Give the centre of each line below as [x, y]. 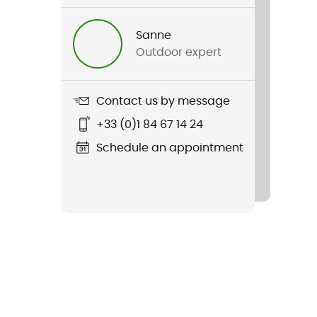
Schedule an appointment [170, 148]
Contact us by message [163, 101]
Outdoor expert [179, 52]
